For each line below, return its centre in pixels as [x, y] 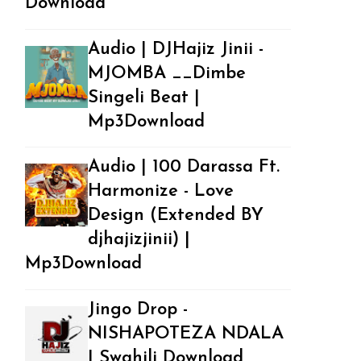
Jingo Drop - [137, 309]
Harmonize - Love [160, 192]
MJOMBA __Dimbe [166, 73]
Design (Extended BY [175, 216]
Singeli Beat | [143, 98]
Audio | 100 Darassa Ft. [183, 168]
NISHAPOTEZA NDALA [185, 334]
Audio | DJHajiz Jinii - [175, 49]
